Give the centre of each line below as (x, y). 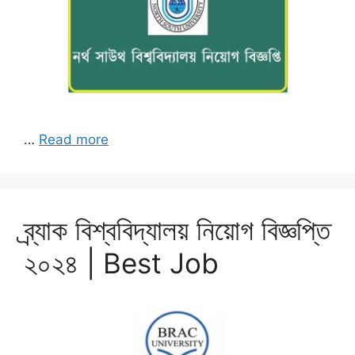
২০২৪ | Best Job (121, 263)
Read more (74, 139)
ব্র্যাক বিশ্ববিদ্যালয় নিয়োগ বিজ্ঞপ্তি (177, 229)
